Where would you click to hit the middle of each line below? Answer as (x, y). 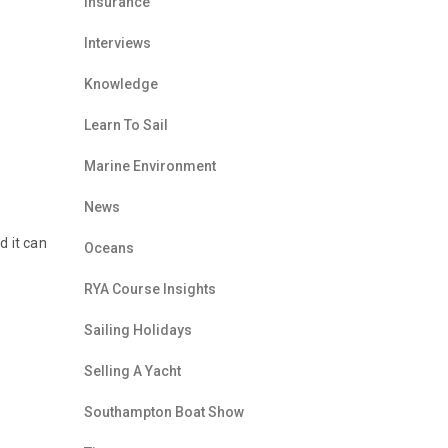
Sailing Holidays (137, 330)
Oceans (108, 248)
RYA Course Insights (149, 289)
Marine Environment (149, 166)
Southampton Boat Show (163, 412)
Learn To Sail (125, 125)
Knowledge (120, 84)
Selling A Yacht (132, 371)
